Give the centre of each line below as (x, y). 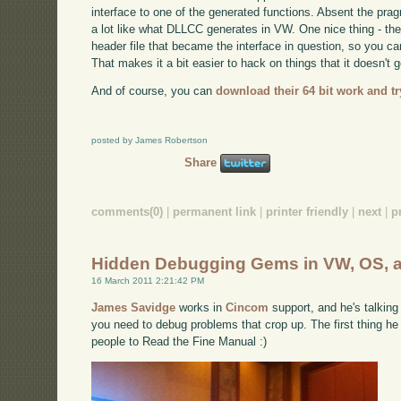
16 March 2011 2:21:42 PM (148, 281)
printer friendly (307, 212)
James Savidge (134, 308)
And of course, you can (154, 91)
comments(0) (128, 212)
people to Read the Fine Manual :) (179, 342)
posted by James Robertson (150, 141)
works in (201, 308)
